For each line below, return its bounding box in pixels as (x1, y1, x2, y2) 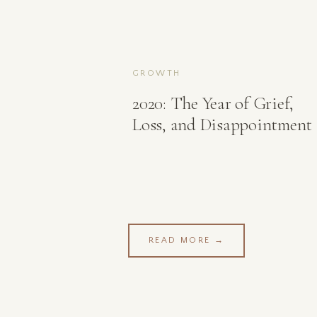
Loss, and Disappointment (132, 114, 312, 135)
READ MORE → (148, 236, 225, 245)
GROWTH (132, 69, 181, 78)
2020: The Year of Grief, (132, 93, 294, 114)
